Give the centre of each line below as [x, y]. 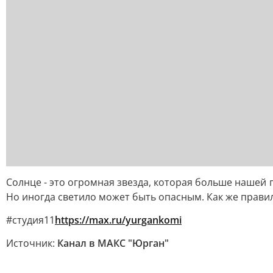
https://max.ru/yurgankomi [118, 220]
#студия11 [30, 220]
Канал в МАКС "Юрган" [113, 243]
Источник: [32, 243]
